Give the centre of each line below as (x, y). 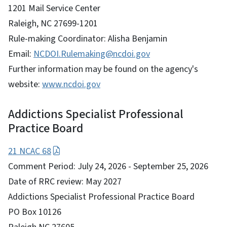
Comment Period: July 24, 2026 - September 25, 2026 (108, 166)
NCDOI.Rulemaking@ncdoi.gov (92, 54)
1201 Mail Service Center (54, 8)
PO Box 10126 (35, 212)
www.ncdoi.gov (71, 84)
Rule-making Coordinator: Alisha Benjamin (88, 39)
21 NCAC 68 (30, 151)
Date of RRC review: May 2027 (65, 181)
